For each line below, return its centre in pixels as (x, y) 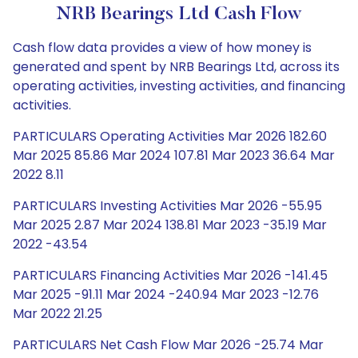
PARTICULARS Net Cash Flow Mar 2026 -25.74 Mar (168, 345)
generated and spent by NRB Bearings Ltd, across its (176, 67)
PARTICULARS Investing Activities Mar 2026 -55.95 (167, 206)
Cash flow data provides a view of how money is (162, 48)
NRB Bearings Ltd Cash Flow (179, 14)
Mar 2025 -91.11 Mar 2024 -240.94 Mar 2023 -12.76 (166, 294)
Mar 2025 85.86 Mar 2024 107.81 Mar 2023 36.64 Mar (174, 155)
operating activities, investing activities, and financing (179, 86)
